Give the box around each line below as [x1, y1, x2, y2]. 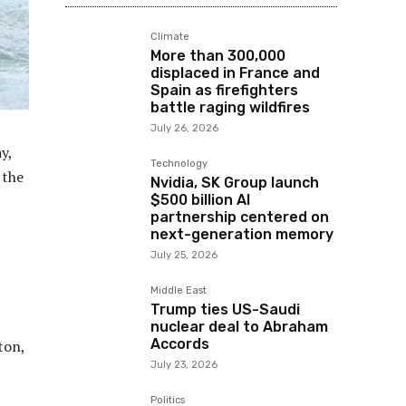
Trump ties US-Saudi [150, 301, 300, 318]
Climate [150, 31, 189, 43]
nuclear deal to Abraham [150, 318, 328, 335]
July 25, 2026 [150, 249, 217, 261]
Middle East [150, 285, 207, 296]
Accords [150, 335, 209, 353]
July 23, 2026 [150, 359, 217, 371]
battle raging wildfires [150, 99, 310, 116]
